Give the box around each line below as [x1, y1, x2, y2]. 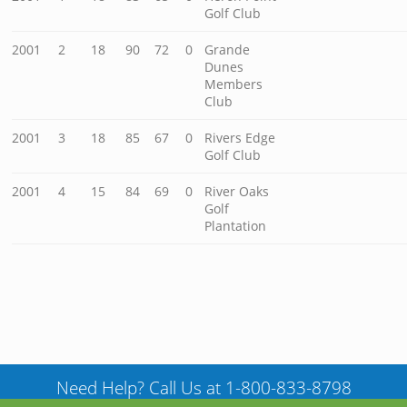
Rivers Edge [204, 129, 276, 147]
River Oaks [204, 183, 270, 201]
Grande [204, 41, 251, 59]
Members [204, 75, 263, 94]
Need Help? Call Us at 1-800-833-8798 [55, 376, 352, 401]
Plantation [204, 217, 267, 235]
